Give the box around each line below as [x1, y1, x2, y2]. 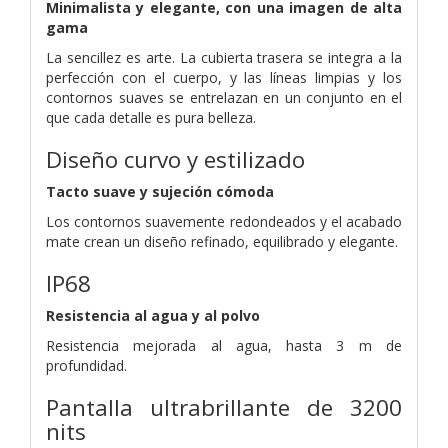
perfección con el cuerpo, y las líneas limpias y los [46, 67, 402, 87]
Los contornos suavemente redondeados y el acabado [46, 211, 402, 231]
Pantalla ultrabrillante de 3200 [46, 391, 402, 423]
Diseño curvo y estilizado [46, 143, 305, 175]
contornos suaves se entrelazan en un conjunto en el [46, 87, 402, 107]
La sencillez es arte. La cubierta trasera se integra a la [46, 47, 402, 67]
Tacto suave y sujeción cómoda [46, 181, 274, 201]
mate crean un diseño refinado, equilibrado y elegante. [46, 231, 398, 251]
